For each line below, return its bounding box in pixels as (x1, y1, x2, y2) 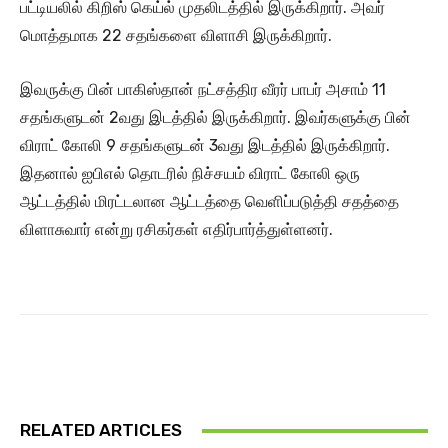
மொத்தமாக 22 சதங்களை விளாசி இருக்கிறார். (20, 26, 332, 46)
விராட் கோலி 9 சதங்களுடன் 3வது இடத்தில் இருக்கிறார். (20, 136, 390, 156)
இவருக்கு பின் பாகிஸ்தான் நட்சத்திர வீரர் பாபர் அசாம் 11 (20, 80, 386, 100)
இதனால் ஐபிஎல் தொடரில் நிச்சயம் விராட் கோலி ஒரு (20, 164, 360, 184)
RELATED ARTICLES (20, 420, 182, 441)
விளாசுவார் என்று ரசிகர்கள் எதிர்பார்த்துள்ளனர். (20, 220, 333, 240)
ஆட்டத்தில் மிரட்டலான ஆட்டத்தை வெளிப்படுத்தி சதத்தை (20, 192, 399, 212)
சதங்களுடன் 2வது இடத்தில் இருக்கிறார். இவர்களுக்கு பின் (20, 108, 411, 128)
